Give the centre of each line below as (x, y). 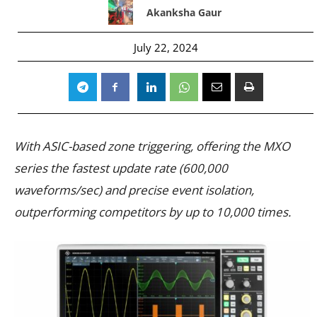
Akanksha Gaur (184, 12)
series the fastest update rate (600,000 (121, 168)
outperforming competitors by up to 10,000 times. (152, 212)
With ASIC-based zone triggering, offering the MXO (152, 146)
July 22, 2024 (166, 47)
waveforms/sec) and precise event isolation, (134, 190)
